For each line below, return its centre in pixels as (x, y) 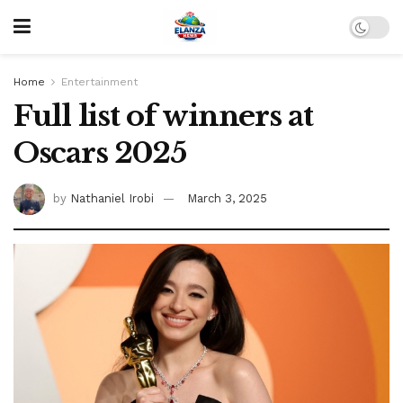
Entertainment (99, 82)
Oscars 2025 (100, 153)
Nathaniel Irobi (112, 198)
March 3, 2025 (227, 198)
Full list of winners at (163, 116)
